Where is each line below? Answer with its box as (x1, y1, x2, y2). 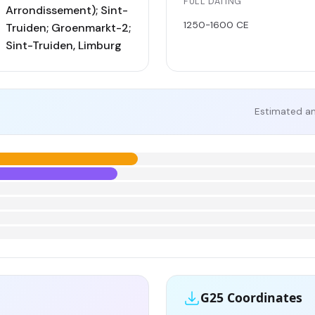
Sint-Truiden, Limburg (6, 37, 122, 53)
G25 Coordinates (200, 289, 302, 307)
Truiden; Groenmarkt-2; (6, 20, 131, 35)
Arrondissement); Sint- (6, 2, 128, 18)
